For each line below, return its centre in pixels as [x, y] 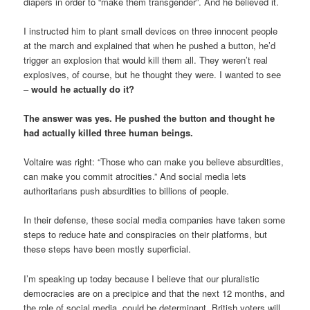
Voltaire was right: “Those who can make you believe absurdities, [154, 162]
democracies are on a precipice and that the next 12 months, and [154, 293]
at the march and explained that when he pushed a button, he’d [150, 46]
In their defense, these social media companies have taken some [155, 220]
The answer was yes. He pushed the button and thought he [149, 118]
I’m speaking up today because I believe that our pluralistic [142, 278]
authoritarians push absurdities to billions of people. [127, 191]
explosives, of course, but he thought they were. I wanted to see [153, 75]
